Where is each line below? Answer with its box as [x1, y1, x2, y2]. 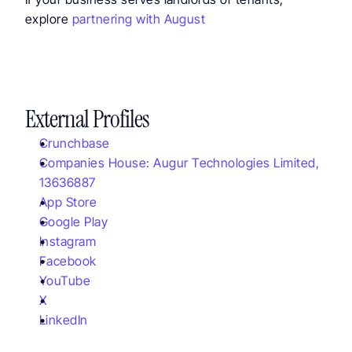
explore [25, 11, 72, 27]
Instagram [39, 233, 97, 249]
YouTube [39, 273, 91, 288]
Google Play [39, 214, 108, 229]
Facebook [39, 253, 97, 269]
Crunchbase [39, 135, 110, 151]
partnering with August [71, 11, 206, 27]
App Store [39, 194, 97, 210]
